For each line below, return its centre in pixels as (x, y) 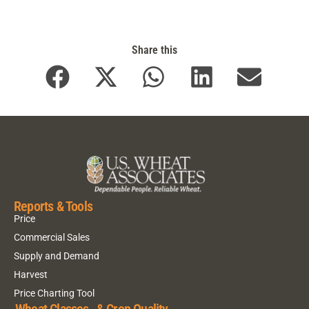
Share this (154, 50)
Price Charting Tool (54, 293)
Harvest (31, 274)
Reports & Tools (53, 207)
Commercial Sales (52, 237)
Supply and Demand (57, 256)
